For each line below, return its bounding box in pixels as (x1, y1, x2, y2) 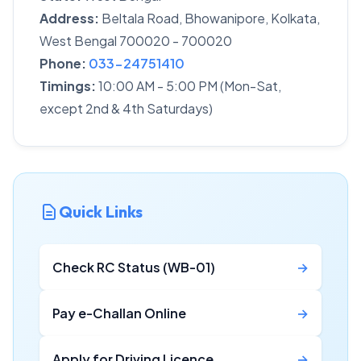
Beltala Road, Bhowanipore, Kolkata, (99, 10, 320, 27)
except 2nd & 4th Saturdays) (39, 100, 213, 117)
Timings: (39, 77, 96, 94)
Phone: (39, 55, 86, 72)
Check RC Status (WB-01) (52, 259, 215, 276)
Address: (39, 10, 99, 27)
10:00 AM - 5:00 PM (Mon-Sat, (96, 77, 281, 94)
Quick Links (59, 201, 143, 222)
